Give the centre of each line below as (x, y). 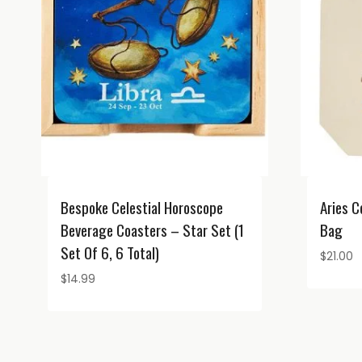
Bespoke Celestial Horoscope (142, 206)
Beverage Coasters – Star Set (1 (152, 229)
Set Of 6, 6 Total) (110, 252)
